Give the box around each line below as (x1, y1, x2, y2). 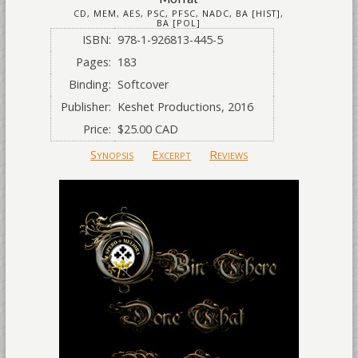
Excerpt (152, 146, 192, 162)
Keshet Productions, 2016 (117, 99, 254, 114)
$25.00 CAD (117, 121, 179, 137)
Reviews (209, 146, 249, 162)
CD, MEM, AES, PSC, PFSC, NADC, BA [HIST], (74, 7, 284, 19)
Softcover (117, 77, 169, 92)
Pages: (76, 54, 112, 70)
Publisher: (61, 99, 112, 114)
